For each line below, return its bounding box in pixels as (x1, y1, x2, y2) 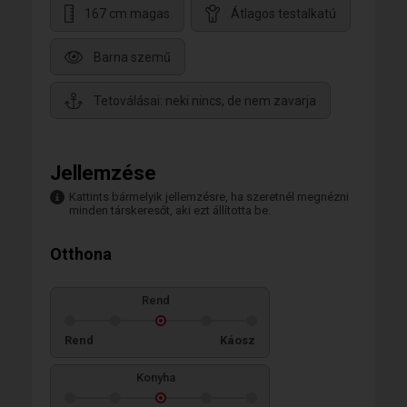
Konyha (135, 370, 175, 384)
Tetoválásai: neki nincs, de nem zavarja (94, 93, 316, 108)
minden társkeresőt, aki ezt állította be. (69, 203, 271, 217)
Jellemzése (50, 161, 156, 184)
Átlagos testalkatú (231, 5, 336, 21)
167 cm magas (84, 5, 170, 21)
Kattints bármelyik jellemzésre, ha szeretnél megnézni (69, 189, 349, 203)
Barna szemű (94, 49, 171, 65)
